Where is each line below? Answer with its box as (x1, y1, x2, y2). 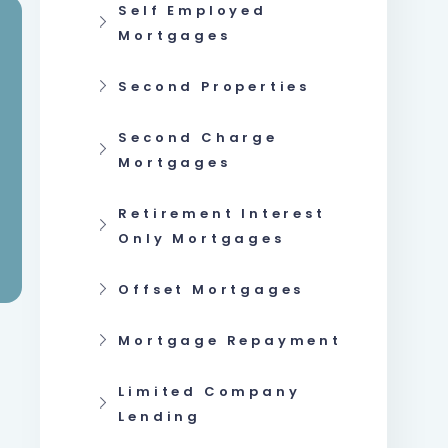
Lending (118, 407, 202, 426)
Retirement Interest (118, 204, 326, 223)
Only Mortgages (118, 229, 285, 248)
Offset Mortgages (118, 280, 305, 299)
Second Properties (118, 77, 311, 96)
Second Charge (118, 128, 278, 147)
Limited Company (118, 382, 301, 401)
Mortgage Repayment (118, 331, 342, 350)
